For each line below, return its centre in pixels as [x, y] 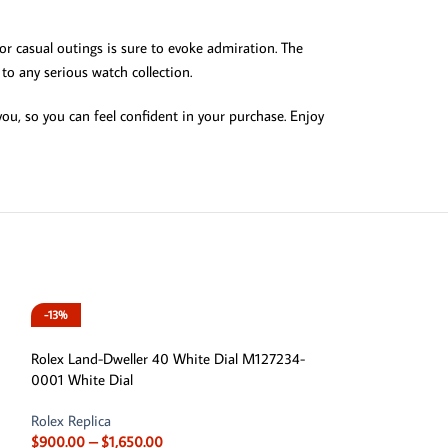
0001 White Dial [81, 379]
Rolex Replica [70, 420]
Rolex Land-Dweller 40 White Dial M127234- [167, 358]
